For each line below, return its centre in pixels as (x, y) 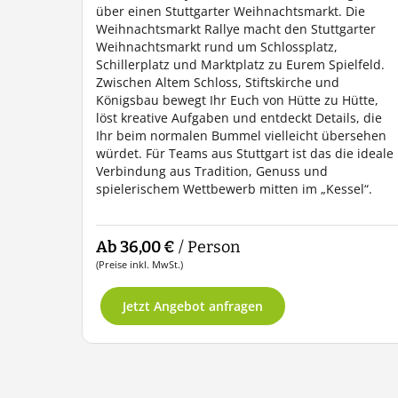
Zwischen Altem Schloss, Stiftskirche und (218, 82)
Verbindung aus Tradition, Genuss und (212, 171)
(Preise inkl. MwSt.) (139, 264)
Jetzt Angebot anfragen (193, 306)
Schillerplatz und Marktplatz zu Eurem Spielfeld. (240, 64)
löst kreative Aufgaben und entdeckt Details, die (239, 118)
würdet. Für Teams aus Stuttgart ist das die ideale (245, 153)
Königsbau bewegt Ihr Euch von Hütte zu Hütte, (237, 100)
